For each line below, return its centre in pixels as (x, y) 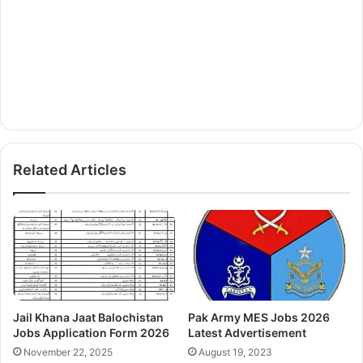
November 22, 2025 (68, 352)
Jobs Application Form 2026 (91, 333)
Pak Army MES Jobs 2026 (259, 318)
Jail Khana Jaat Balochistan (88, 318)
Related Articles (70, 170)
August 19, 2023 (235, 352)
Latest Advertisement (247, 333)
